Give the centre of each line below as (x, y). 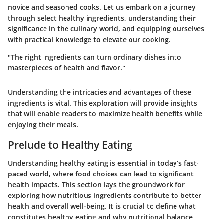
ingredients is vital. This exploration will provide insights (102, 103)
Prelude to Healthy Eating (70, 144)
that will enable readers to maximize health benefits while (105, 113)
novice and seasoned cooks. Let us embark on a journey (102, 7)
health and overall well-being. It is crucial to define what (102, 206)
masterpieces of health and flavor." (66, 67)
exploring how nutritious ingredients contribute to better (105, 195)
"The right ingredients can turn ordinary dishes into (95, 57)
